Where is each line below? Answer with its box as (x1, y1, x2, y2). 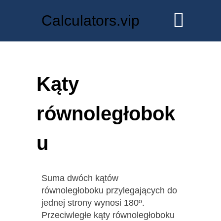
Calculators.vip (41, 12, 140, 29)
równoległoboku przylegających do (41, 185, 177, 195)
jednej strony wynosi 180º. (41, 197, 145, 208)
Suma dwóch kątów (41, 173, 118, 183)
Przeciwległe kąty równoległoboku (41, 210, 175, 220)
